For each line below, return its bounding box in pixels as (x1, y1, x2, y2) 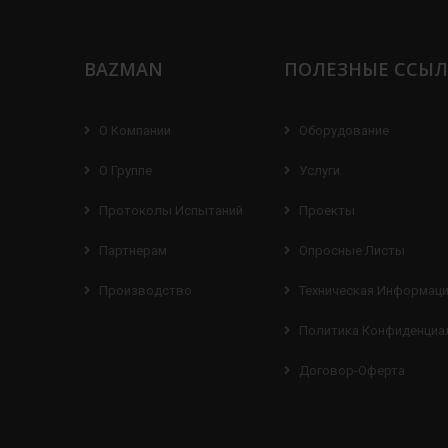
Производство (99, 282, 192, 298)
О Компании (99, 122, 171, 138)
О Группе (99, 162, 152, 178)
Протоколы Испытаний (99, 202, 243, 218)
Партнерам (99, 242, 167, 258)
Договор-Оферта (299, 362, 405, 378)
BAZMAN (84, 56, 163, 81)
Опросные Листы (299, 242, 405, 258)
